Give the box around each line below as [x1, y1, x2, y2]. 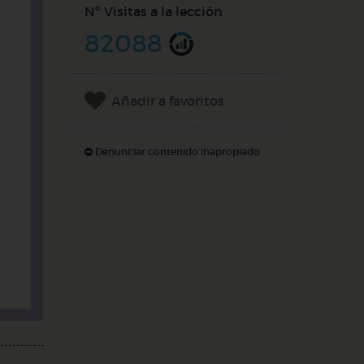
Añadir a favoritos [110, 93, 224, 109]
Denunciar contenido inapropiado [92, 145, 260, 158]
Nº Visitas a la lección [84, 3, 223, 19]
